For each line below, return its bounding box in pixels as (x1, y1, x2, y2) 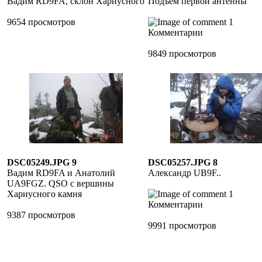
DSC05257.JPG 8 (148, 157, 218, 167)
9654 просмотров (7, 17, 75, 27)
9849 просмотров (148, 49, 216, 58)
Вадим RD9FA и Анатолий (7, 168, 115, 178)
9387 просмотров (7, 210, 75, 220)
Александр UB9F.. (148, 168, 221, 178)
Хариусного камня (7, 189, 82, 199)
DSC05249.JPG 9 (7, 157, 77, 167)
